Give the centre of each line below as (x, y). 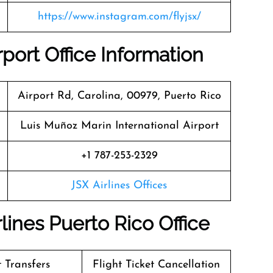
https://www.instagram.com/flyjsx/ (119, 17)
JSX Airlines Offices (119, 186)
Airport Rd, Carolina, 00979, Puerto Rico (119, 96)
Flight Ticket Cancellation (156, 265)
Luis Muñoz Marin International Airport (119, 126)
